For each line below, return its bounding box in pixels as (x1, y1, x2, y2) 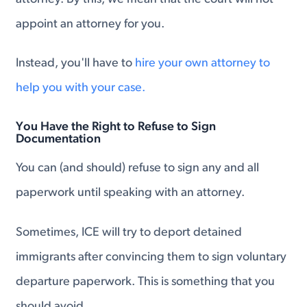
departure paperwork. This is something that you (16, 275, 275, 289)
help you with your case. (16, 82, 146, 95)
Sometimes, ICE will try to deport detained (16, 226, 243, 240)
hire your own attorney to (135, 57, 271, 71)
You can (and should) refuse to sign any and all (16, 162, 260, 175)
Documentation (16, 133, 101, 147)
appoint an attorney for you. (16, 17, 165, 31)
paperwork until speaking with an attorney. (16, 186, 245, 200)
